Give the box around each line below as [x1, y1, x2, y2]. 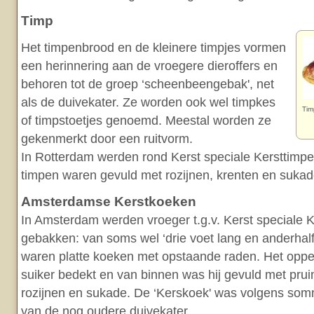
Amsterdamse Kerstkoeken [21, 194, 196, 209]
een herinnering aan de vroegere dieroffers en [21, 59, 278, 73]
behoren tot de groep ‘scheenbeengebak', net [21, 77, 274, 91]
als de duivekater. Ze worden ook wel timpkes [21, 95, 275, 109]
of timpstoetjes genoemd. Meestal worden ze [21, 114, 271, 128]
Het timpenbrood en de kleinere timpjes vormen [21, 41, 286, 55]
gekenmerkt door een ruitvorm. [21, 132, 193, 146]
